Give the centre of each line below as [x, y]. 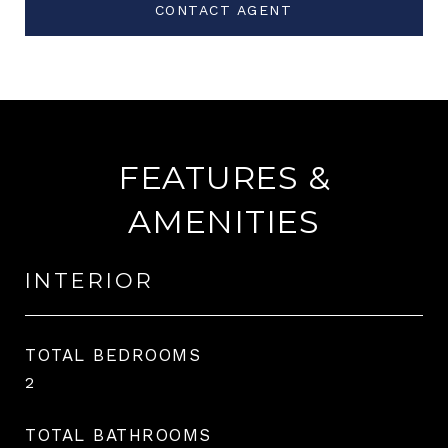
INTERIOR [89, 280]
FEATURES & [224, 177]
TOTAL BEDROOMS [113, 354]
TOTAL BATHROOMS [118, 434]
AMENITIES [224, 221]
